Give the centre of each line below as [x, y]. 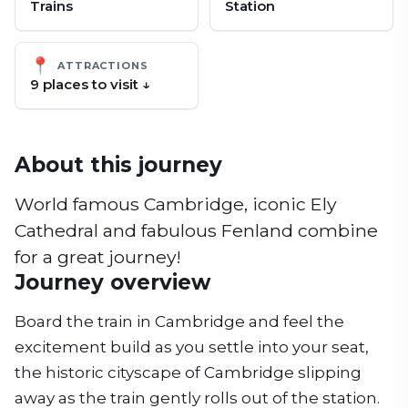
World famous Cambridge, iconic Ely [176, 204]
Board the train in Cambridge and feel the [179, 321]
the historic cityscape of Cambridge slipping [188, 372]
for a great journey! [98, 257]
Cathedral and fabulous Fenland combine [196, 230]
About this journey [118, 165]
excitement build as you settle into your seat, [192, 347]
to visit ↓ [119, 84]
